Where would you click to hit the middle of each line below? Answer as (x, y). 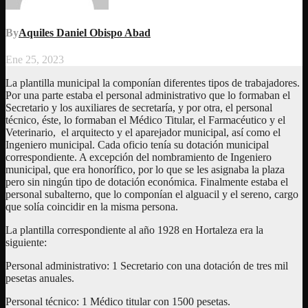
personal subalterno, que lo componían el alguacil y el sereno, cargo (152, 195)
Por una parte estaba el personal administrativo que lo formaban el (148, 96)
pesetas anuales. (40, 278)
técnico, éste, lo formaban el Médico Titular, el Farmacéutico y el (145, 120)
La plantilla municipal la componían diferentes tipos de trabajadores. (153, 83)
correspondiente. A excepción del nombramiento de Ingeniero (139, 157)
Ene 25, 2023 (35, 60)
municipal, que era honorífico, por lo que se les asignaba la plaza (145, 170)
